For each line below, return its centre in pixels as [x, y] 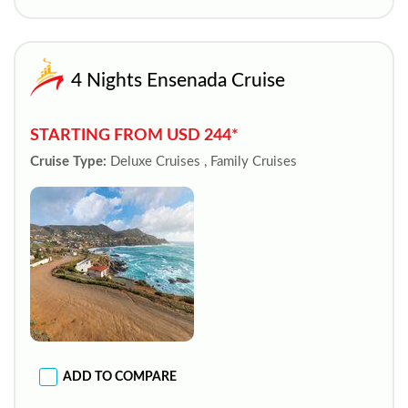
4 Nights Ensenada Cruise [178, 81]
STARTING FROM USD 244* [134, 135]
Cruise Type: [68, 162]
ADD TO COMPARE [120, 377]
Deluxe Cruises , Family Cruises [204, 162]
